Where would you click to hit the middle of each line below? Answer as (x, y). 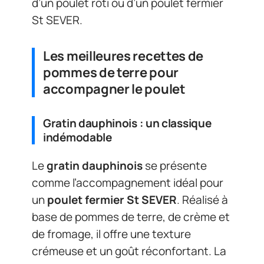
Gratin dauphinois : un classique (127, 123)
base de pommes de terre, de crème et (131, 217)
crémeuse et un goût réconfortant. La (129, 251)
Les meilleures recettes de (123, 56)
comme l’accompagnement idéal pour (128, 183)
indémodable (77, 137)
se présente (175, 166)
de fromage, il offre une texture (111, 234)
